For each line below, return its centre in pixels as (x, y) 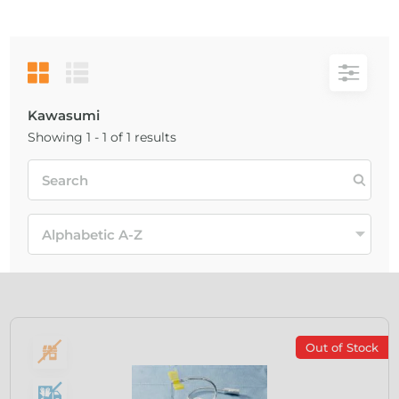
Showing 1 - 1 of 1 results (102, 137)
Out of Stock (342, 347)
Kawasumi (64, 115)
